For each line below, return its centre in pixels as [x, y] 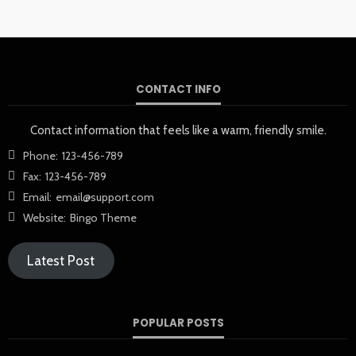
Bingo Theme [103, 217]
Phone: [41, 155]
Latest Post [61, 260]
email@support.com [105, 197]
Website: [44, 217]
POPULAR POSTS [178, 323]
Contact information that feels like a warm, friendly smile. [178, 130]
